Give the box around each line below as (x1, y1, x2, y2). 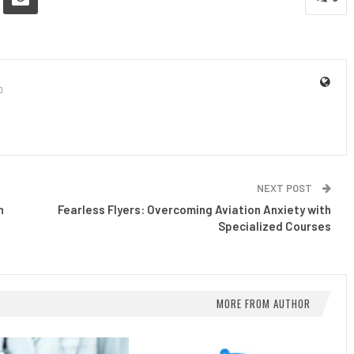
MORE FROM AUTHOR (217, 295, 311, 311)
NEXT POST (257, 181, 314, 194)
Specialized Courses (218, 218, 331, 233)
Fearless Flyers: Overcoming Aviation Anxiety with (58, 201, 331, 217)
